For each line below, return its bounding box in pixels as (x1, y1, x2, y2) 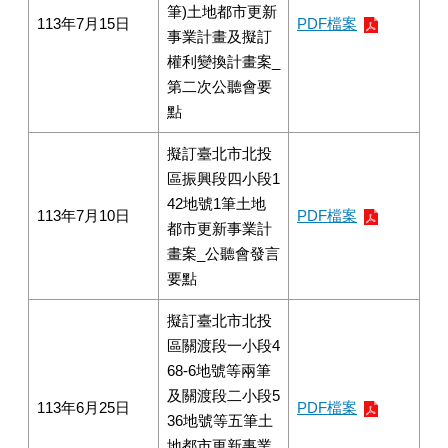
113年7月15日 (37, 15, 130, 32)
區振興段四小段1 (167, 170, 280, 187)
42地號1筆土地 (167, 195, 266, 212)
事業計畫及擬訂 (167, 28, 272, 45)
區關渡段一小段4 (167, 337, 280, 354)
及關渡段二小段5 (167, 387, 280, 404)
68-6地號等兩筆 (167, 362, 271, 379)
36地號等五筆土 (167, 412, 273, 429)
